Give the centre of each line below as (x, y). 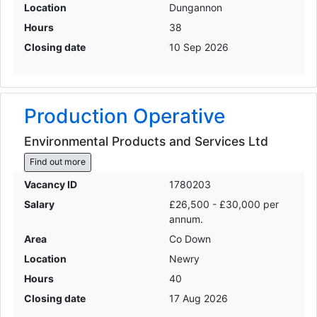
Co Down (190, 238)
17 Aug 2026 (198, 298)
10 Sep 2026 (199, 47)
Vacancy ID (50, 184)
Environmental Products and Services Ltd (146, 141)
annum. (186, 219)
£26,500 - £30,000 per (224, 204)
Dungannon (196, 8)
